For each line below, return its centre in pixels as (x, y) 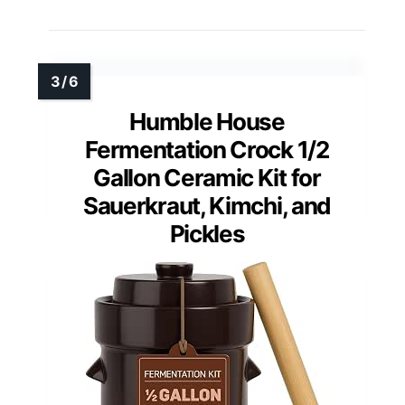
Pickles (207, 234)
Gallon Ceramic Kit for (207, 178)
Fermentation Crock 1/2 (207, 150)
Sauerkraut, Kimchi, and (207, 206)
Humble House (207, 122)
